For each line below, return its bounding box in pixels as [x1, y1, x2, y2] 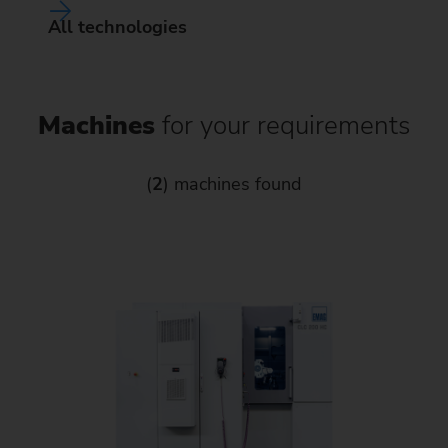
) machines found [163, 171, 302, 196]
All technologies [48, 14, 187, 39]
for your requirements [162, 107, 410, 143]
